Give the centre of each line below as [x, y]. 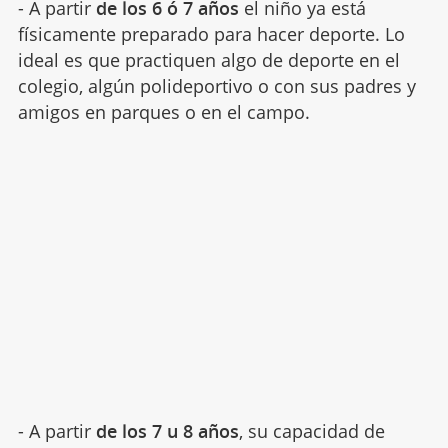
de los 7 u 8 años [167, 431]
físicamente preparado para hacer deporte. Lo [211, 34]
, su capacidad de [311, 431]
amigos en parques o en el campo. [163, 112]
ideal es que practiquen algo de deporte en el [208, 60]
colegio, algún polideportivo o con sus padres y [216, 86]
